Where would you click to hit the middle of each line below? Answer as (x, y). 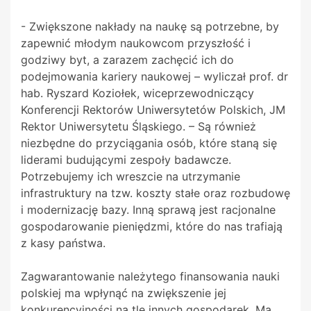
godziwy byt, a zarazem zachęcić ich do (127, 60)
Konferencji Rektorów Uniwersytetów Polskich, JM (153, 110)
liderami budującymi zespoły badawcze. (126, 160)
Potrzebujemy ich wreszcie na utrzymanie (131, 177)
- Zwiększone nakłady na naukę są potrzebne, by (150, 27)
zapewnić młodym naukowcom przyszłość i (136, 43)
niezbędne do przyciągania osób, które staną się (149, 143)
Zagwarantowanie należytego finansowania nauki (150, 277)
